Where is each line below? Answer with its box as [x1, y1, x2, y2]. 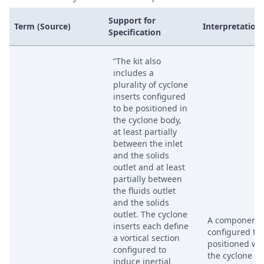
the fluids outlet [113, 185, 176, 196]
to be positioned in [113, 103, 187, 114]
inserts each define [113, 220, 189, 232]
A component [207, 214, 260, 226]
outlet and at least [113, 161, 185, 173]
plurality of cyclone [113, 79, 188, 90]
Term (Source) [14, 21, 71, 32]
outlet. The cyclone [113, 209, 187, 220]
